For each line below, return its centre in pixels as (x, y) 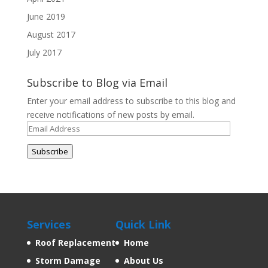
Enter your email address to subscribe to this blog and (131, 100)
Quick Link (143, 224)
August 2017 (51, 34)
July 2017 (44, 52)
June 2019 (46, 16)
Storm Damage (68, 260)
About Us (143, 260)
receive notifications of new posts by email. (110, 114)
